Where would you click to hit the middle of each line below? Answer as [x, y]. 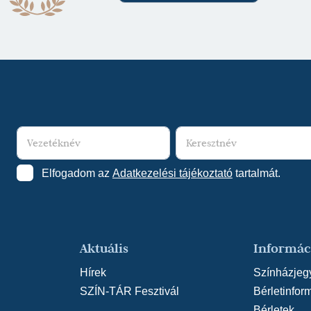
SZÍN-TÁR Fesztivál [130, 291]
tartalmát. [258, 173]
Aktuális [104, 248]
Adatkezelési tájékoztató [172, 173]
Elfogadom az [75, 173]
